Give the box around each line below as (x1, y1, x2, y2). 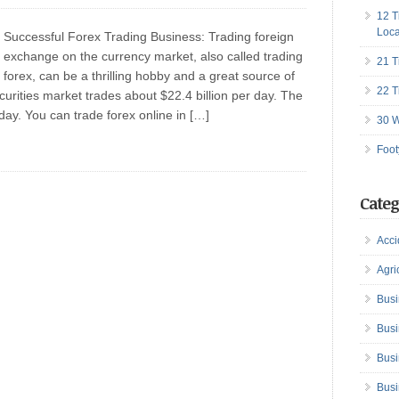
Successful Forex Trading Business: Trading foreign (4, 29, 294, 44)
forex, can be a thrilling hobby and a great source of (4, 69, 295, 83)
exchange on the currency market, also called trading (4, 49, 303, 63)
